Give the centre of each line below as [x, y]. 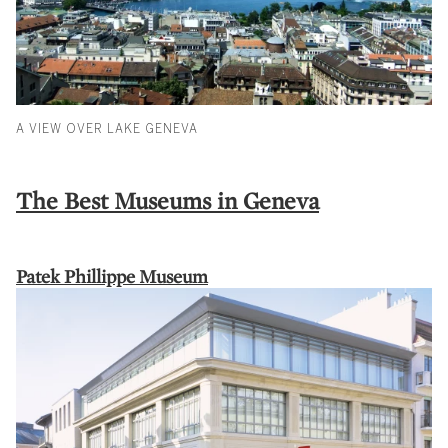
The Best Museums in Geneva [167, 201]
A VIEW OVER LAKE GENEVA [107, 129]
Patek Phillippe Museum [112, 276]
